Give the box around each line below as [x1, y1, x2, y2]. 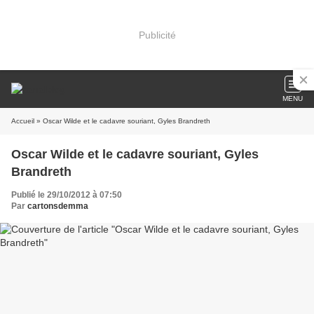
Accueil [11, 117, 34, 125]
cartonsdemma [27, 201, 88, 211]
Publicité [138, 29, 176, 41]
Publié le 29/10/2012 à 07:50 [11, 190, 122, 200]
